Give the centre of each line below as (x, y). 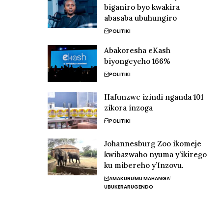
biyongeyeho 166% (137, 61)
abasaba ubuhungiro (141, 18)
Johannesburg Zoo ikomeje (153, 143)
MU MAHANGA (152, 178)
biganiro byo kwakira (142, 7)
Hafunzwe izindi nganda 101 (154, 97)
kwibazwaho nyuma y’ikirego (156, 154)
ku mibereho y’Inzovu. (144, 165)
